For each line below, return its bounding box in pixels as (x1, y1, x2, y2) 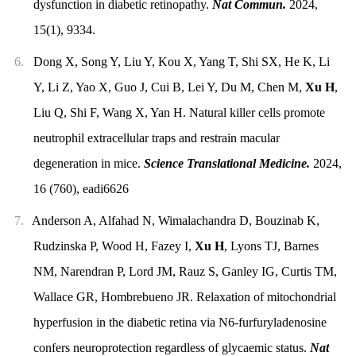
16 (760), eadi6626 (33, 181, 129, 195)
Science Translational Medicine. (143, 156, 310, 170)
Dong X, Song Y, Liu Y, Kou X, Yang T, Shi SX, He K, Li (33, 54, 330, 68)
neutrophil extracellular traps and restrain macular (33, 130, 280, 145)
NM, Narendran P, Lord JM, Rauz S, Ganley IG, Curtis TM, (33, 264, 337, 278)
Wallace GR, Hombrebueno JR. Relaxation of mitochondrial (33, 289, 336, 304)
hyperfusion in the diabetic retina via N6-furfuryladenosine (33, 315, 327, 329)
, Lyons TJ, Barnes (223, 238, 319, 253)
